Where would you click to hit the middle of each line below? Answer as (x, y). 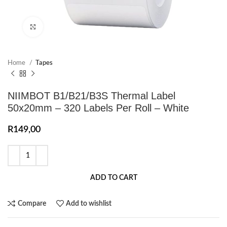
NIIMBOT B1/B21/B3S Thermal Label (91, 96)
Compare (32, 203)
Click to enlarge (66, 27)
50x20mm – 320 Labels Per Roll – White (98, 108)
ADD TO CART (113, 178)
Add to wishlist (89, 203)
